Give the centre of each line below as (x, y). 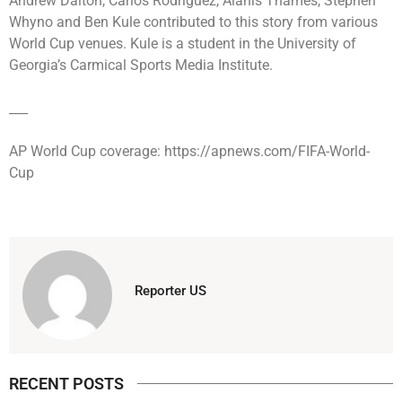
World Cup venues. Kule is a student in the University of (183, 43)
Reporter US (170, 290)
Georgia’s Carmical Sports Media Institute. (141, 65)
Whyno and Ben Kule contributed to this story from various (193, 22)
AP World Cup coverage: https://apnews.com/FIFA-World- (189, 151)
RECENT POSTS (66, 383)
